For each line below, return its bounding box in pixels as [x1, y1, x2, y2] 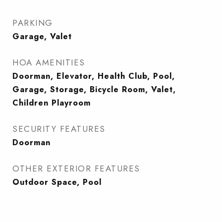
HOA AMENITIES [12, 56, 85, 68]
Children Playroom [12, 97, 91, 109]
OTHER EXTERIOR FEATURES [12, 163, 140, 174]
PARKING [12, 17, 53, 29]
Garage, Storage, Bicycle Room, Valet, [12, 84, 176, 95]
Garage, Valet [12, 31, 72, 42]
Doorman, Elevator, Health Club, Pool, [12, 70, 175, 82]
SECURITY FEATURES [12, 123, 106, 135]
